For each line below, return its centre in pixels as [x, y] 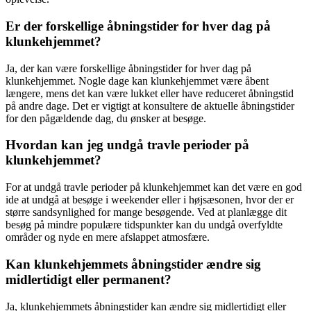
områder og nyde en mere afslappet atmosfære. [108, 237]
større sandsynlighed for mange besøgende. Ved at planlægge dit [146, 212]
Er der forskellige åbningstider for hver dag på [138, 26]
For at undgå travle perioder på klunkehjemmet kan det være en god [154, 187]
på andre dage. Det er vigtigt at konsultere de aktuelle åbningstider [150, 106]
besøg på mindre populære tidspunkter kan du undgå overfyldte [144, 225]
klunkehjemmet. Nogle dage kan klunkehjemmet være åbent [137, 81]
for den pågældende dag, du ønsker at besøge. [106, 118]
